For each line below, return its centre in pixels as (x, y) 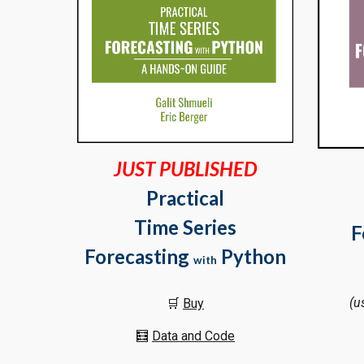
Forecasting (139, 256)
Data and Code (193, 336)
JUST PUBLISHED (185, 168)
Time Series (185, 227)
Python (253, 256)
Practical (185, 197)
